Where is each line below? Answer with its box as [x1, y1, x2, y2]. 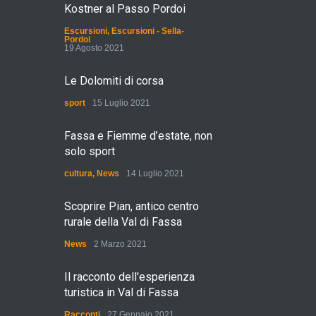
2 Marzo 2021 [94, 239, 147, 249]
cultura [64, 169, 92, 178]
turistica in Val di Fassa [64, 286, 178, 299]
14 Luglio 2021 [126, 169, 184, 178]
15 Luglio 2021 [92, 98, 150, 108]
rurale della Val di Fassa [64, 215, 182, 229]
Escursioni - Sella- [111, 26, 184, 36]
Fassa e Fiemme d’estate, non [64, 129, 212, 142]
